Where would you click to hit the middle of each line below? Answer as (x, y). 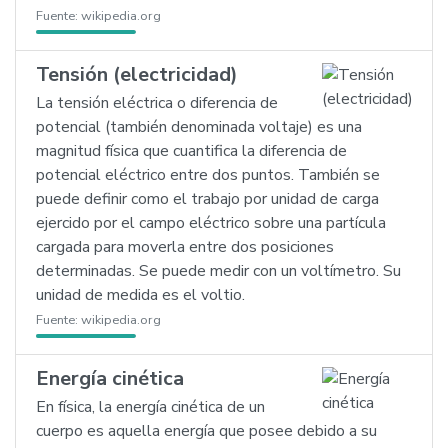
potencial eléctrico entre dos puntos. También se (208, 175)
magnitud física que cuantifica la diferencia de (191, 151)
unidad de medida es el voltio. (140, 295)
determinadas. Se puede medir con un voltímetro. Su (218, 271)
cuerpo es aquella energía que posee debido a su (206, 431)
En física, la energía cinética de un (150, 407)
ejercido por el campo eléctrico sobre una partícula (211, 223)
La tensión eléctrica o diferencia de (157, 103)
